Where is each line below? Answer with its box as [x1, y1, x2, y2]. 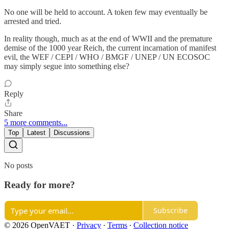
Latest [27, 128, 45, 136]
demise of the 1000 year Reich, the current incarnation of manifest [4, 43, 216, 52]
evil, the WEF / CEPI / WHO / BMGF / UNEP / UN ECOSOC [4, 52, 210, 61]
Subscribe [153, 205, 188, 216]
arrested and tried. [4, 16, 61, 26]
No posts [4, 161, 33, 170]
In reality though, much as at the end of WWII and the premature [4, 34, 212, 43]
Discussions [54, 128, 90, 136]
